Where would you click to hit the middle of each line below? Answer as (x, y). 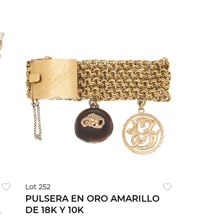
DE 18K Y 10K (54, 211)
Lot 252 (38, 188)
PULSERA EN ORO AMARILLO (92, 199)
